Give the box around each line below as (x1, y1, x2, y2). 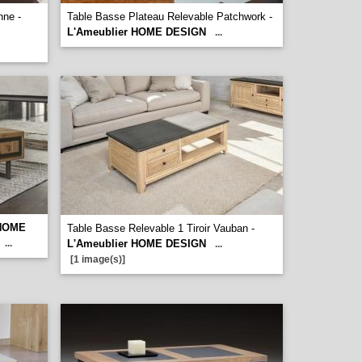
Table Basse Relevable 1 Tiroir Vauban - (67, 222, 255, 234)
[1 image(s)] (70, 254, 125, 265)
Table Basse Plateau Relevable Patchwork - (67, 11, 272, 23)
